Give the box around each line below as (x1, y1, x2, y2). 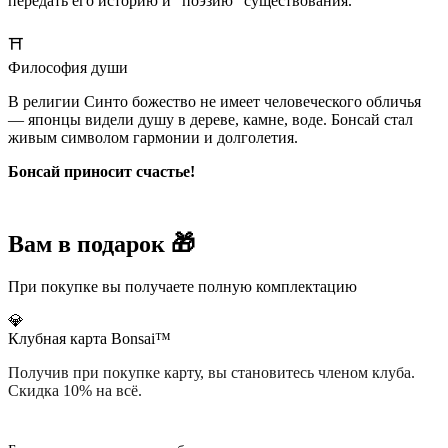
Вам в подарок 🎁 (8, 231, 195, 258)
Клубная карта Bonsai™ (8, 330, 171, 348)
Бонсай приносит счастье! (8, 163, 195, 181)
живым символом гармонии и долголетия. (8, 129, 298, 147)
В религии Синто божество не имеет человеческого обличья (8, 93, 421, 111)
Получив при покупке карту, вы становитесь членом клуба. (8, 364, 415, 382)
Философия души (8, 59, 128, 77)
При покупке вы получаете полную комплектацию (8, 278, 357, 296)
